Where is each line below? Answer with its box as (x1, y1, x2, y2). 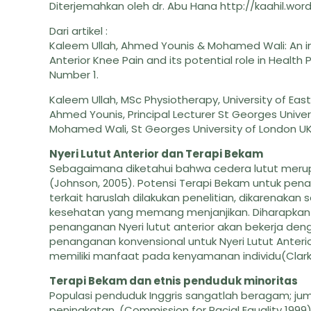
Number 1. (49, 67, 99, 82)
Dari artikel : (49, 24, 108, 38)
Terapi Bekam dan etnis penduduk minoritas (49, 274, 299, 288)
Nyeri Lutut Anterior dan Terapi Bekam (49, 146, 264, 161)
